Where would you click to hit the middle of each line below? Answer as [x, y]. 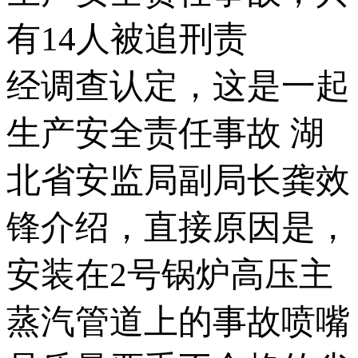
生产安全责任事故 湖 [165, 133]
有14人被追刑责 [166, 38]
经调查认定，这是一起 [178, 86]
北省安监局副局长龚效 [178, 180]
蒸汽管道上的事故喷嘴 [178, 321]
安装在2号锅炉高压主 [170, 274]
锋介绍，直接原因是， [178, 227]
